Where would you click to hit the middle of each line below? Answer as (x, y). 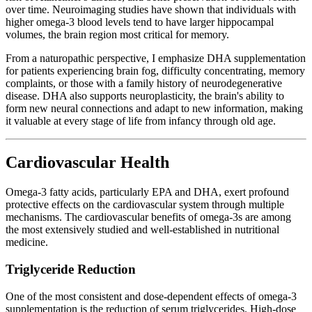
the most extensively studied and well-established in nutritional (142, 230)
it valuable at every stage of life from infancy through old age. (141, 120)
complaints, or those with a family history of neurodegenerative (144, 83)
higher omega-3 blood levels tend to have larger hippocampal (140, 22)
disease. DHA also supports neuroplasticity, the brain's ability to (145, 95)
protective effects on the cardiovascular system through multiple (145, 205)
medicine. (27, 242)
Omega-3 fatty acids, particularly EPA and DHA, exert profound (147, 192)
